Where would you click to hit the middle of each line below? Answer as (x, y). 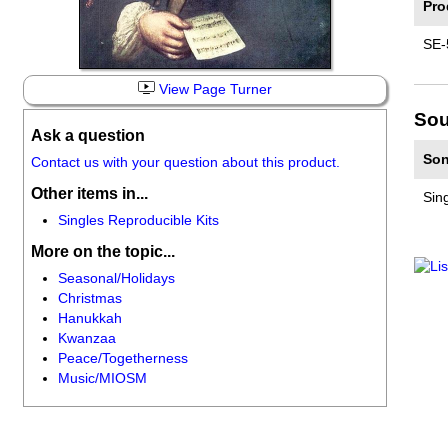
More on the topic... (102, 251)
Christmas (89, 299)
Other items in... (89, 192)
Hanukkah (89, 319)
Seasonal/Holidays (116, 279)
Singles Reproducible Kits (138, 221)
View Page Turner (213, 89)
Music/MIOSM (102, 379)
